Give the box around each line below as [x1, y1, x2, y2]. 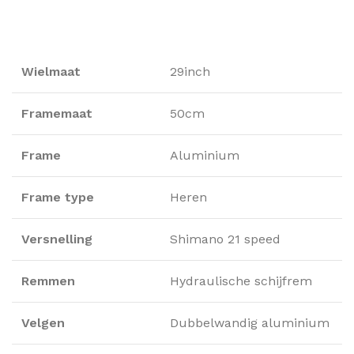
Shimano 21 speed [170, 231, 281, 247]
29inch [170, 63, 210, 79]
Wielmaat [21, 63, 81, 79]
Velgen [21, 314, 65, 330]
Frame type [21, 189, 94, 205]
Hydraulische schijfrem [170, 273, 312, 288]
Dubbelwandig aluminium [170, 314, 330, 330]
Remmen [21, 273, 75, 288]
